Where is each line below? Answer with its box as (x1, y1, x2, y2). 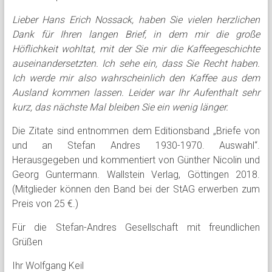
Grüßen (12, 236, 42, 248)
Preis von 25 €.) (12, 198, 78, 209)
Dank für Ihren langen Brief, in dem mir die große (12, 29, 260, 40)
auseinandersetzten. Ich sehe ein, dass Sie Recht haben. (12, 58, 260, 69)
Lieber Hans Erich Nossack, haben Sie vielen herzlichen (12, 14, 260, 25)
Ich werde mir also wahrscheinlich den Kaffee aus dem (12, 72, 260, 84)
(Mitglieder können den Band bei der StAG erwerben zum (12, 183, 260, 195)
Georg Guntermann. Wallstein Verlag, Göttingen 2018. (12, 169, 260, 180)
